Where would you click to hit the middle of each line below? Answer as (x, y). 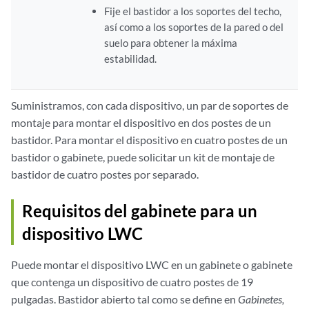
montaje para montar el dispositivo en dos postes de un (141, 122)
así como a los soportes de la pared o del (193, 27)
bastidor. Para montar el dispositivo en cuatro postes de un (149, 139)
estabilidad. (130, 58)
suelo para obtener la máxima (170, 42)
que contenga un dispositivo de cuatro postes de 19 (132, 281)
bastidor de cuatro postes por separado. (105, 174)
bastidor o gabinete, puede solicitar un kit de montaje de (143, 157)
